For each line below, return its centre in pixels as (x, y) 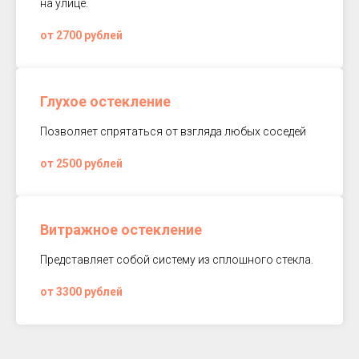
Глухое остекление (105, 101)
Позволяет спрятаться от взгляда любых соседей (173, 131)
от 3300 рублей (81, 292)
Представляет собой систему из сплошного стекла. (177, 260)
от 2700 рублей (81, 35)
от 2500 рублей (81, 163)
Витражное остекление (121, 230)
